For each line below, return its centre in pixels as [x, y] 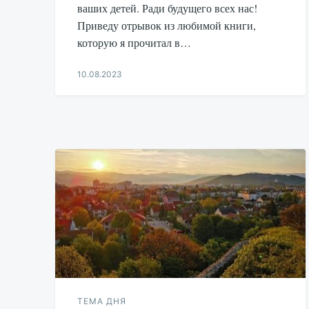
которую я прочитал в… [134, 42]
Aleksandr [97, 101]
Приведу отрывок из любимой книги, [167, 25]
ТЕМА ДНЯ [102, 301]
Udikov [91, 114]
